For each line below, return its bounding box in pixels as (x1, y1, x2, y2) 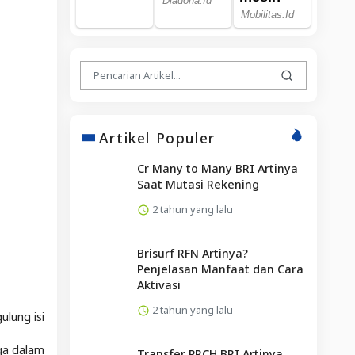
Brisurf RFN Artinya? (136, 245, 248, 261)
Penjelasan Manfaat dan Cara (136, 261, 303, 277)
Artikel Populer (98, 128, 216, 147)
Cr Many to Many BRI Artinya (136, 160, 298, 176)
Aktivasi (136, 277, 181, 292)
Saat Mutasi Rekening (136, 176, 259, 192)
